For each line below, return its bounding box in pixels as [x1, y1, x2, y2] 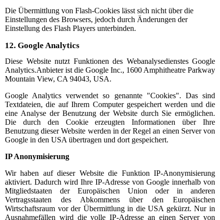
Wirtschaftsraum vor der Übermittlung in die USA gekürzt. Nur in [5, 204, 215, 213]
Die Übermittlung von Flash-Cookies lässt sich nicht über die [5, 6, 193, 15]
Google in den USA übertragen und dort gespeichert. [5, 135, 168, 144]
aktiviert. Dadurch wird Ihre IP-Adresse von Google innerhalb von [5, 177, 215, 186]
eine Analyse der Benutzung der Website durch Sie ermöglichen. [5, 109, 215, 117]
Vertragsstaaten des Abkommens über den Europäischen [5, 195, 215, 204]
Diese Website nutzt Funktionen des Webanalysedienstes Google [5, 56, 215, 65]
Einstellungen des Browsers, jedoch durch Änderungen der [5, 15, 188, 24]
